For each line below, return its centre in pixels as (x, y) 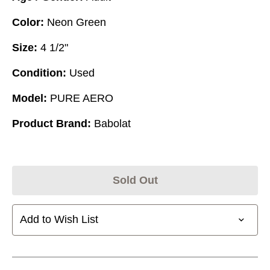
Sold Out (135, 180)
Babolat (112, 123)
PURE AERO (82, 98)
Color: (28, 22)
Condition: (39, 73)
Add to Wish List (59, 220)
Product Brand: (52, 123)
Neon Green (77, 22)
